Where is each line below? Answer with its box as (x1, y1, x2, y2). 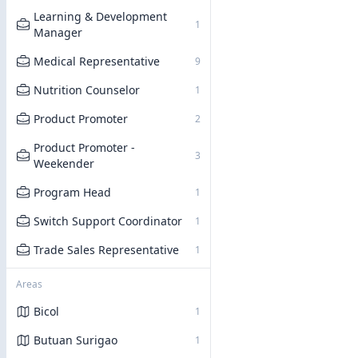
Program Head (34, 185, 111, 200)
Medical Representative (34, 54, 160, 69)
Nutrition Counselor (34, 82, 140, 97)
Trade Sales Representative (34, 242, 179, 257)
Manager (34, 25, 82, 40)
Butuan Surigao (34, 332, 117, 348)
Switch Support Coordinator (34, 213, 182, 229)
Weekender (34, 156, 94, 171)
